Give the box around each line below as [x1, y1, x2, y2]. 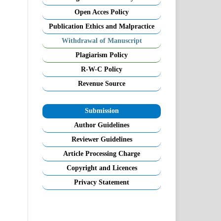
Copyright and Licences [66, 164, 137, 172]
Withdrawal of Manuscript [61, 37, 142, 44]
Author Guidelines [74, 121, 129, 129]
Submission [84, 107, 119, 114]
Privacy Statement [74, 178, 129, 186]
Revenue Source [78, 79, 125, 87]
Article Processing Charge [63, 149, 140, 157]
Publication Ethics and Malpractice [49, 22, 154, 30]
